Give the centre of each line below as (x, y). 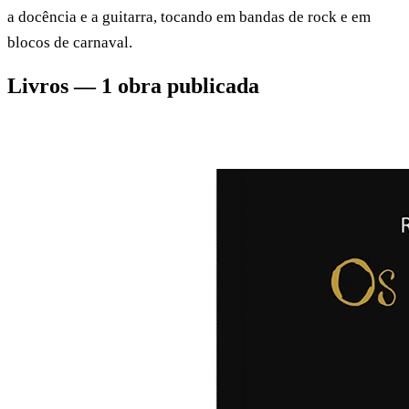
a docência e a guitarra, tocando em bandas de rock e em (189, 17)
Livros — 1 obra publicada (133, 85)
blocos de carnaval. (70, 42)
